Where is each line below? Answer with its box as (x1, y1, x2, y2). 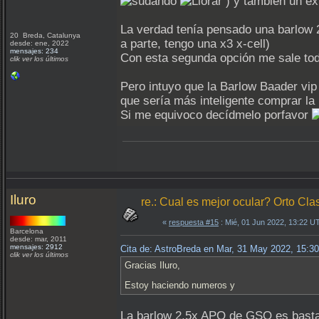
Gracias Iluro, (125, 260, 180, 271)
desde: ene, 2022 (10, 39, 69, 47)
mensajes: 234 (10, 47, 58, 55)
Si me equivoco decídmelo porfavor (120, 108, 312, 122)
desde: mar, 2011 (10, 235, 67, 243)
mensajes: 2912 (10, 243, 63, 251)
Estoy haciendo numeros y (125, 280, 235, 291)
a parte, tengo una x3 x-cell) (120, 37, 270, 51)
